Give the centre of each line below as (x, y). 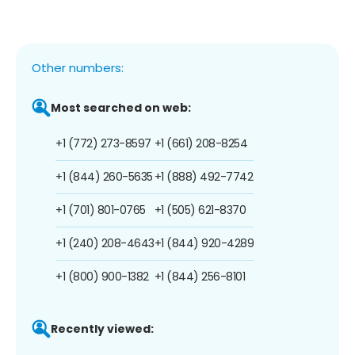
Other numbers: (78, 67)
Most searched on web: (121, 107)
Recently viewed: (102, 328)
